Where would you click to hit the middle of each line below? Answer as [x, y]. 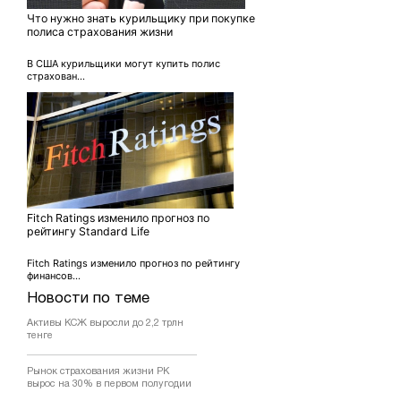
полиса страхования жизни [100, 32]
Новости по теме [88, 299]
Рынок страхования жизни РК [98, 372]
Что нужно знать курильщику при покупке [141, 19]
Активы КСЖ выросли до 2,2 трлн [105, 324]
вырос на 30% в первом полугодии [109, 384]
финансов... [54, 276]
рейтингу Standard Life [88, 232]
